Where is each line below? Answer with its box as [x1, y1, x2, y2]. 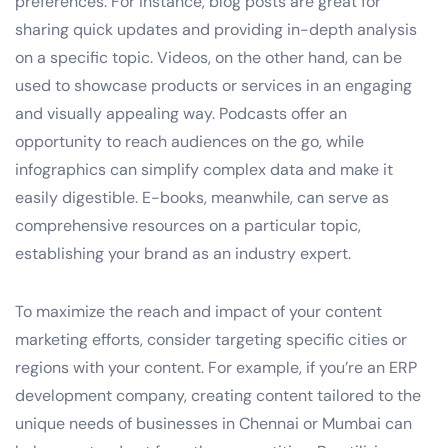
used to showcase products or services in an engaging [15, 74, 412, 96]
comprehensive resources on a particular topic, [15, 214, 361, 236]
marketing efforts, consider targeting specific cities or [15, 328, 407, 350]
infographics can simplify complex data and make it [15, 158, 393, 180]
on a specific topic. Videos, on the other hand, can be [15, 46, 402, 68]
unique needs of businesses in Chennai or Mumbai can [15, 412, 412, 434]
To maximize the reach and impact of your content [15, 300, 382, 322]
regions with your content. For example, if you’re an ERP [15, 356, 417, 378]
